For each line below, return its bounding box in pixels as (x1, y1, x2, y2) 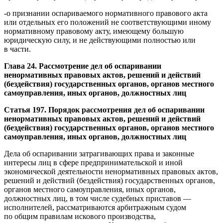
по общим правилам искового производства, (4, 212, 156, 221)
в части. (4, 44, 31, 53)
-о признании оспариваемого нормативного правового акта (4, 8, 208, 17)
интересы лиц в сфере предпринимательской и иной (4, 158, 183, 167)
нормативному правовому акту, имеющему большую (4, 26, 184, 35)
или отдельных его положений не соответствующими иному (4, 17, 211, 26)
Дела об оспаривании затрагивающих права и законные (4, 149, 194, 158)
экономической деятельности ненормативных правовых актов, (4, 167, 218, 176)
